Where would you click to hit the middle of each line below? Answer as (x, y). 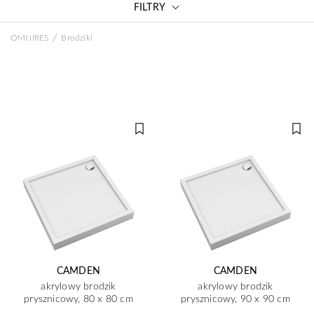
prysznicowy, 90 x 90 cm (235, 298)
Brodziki (77, 37)
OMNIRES (30, 37)
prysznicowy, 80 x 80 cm (78, 298)
